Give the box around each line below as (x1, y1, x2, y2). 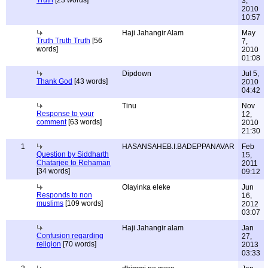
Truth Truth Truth (36, 36, 90, 45)
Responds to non (36, 191, 92, 199)
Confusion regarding (36, 232, 103, 240)
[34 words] (36, 167, 70, 175)
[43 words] (72, 77, 108, 86)
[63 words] (66, 118, 102, 126)
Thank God (36, 77, 72, 86)
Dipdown (122, 69, 151, 78)
